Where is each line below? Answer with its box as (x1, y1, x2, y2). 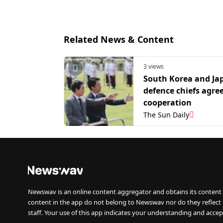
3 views (143, 62, 164, 71)
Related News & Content (64, 33, 174, 45)
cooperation (143, 97, 192, 108)
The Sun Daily (143, 110, 189, 119)
